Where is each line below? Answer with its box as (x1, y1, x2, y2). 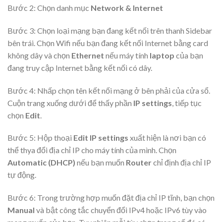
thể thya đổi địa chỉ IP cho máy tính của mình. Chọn (7, 145, 176, 155)
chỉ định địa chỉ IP (152, 158, 211, 167)
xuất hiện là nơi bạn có (130, 133, 206, 143)
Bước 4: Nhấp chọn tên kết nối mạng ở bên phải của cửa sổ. (7, 85, 210, 95)
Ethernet (71, 50, 106, 60)
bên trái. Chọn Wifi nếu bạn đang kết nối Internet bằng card (7, 38, 208, 48)
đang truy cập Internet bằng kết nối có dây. (7, 62, 152, 72)
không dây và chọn (7, 50, 71, 60)
